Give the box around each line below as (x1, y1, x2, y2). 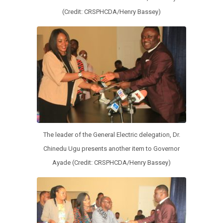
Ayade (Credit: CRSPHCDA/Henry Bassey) (52, 159, 171, 167)
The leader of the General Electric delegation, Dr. (43, 131, 180, 139)
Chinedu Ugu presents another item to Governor (43, 145, 180, 153)
